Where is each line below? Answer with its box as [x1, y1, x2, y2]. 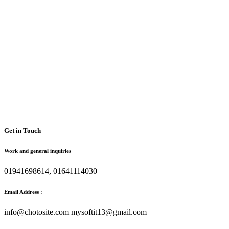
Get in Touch [4, 127, 41, 135]
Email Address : [4, 188, 42, 195]
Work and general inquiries [4, 148, 71, 154]
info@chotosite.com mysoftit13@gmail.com [4, 207, 147, 216]
